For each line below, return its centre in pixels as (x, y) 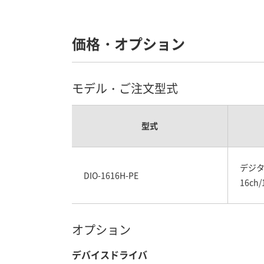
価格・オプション (128, 43)
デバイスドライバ (110, 255)
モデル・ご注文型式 (125, 88)
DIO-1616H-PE (111, 175)
